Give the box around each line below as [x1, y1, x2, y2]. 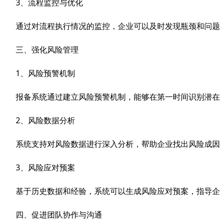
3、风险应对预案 [16, 162, 75, 173]
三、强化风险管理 [16, 44, 79, 55]
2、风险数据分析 [16, 115, 75, 126]
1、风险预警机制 [16, 68, 75, 79]
